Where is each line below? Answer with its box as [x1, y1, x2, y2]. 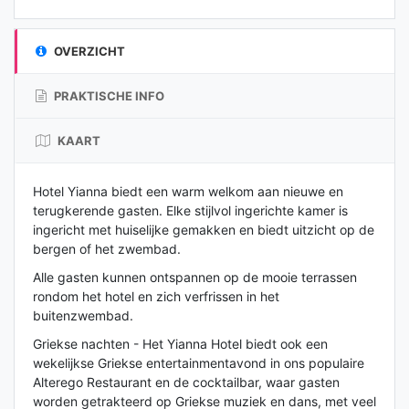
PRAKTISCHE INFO [51, 88, 164, 103]
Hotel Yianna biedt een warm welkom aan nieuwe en [33, 183, 343, 199]
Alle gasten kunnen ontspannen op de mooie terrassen [33, 268, 357, 285]
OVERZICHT [51, 43, 125, 58]
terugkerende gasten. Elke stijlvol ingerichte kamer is [33, 202, 348, 218]
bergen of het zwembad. [33, 240, 181, 257]
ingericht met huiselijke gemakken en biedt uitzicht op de [33, 221, 374, 237]
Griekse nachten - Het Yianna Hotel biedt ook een [33, 335, 328, 351]
